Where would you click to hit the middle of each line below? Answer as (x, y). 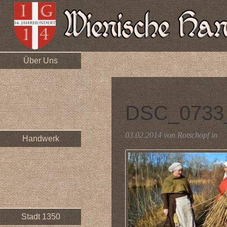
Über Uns (41, 61)
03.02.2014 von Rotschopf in (171, 135)
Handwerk (41, 138)
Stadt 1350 (41, 216)
